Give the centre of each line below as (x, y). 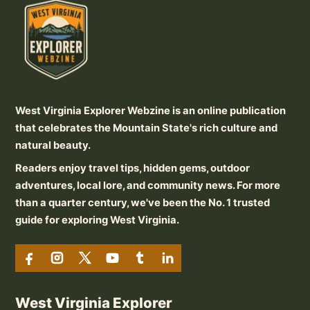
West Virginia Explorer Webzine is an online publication (151, 110)
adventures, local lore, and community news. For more (148, 185)
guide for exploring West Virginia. (97, 220)
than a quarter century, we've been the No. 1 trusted (143, 202)
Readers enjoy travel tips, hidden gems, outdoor (133, 168)
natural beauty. (53, 145)
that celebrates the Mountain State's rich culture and (146, 128)
